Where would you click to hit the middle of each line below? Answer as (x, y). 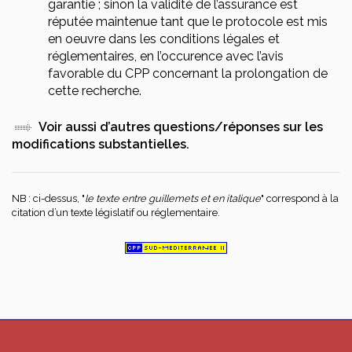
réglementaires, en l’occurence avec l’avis (166, 56)
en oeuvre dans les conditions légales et (164, 39)
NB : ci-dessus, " (48, 198)
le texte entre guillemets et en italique (173, 198)
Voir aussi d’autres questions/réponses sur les (181, 127)
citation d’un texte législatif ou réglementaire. (116, 213)
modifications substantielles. (101, 144)
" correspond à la (300, 198)
